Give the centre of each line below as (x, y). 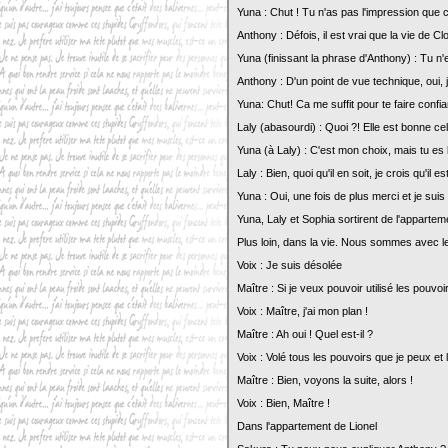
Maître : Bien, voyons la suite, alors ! (325, 380)
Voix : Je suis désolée (289, 265)
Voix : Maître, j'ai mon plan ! (302, 311)
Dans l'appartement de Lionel (307, 426)
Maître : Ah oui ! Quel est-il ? (305, 334)
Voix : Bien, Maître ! (283, 403)
